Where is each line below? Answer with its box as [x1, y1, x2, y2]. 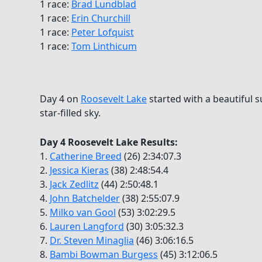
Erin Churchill [71, 12, 130, 25]
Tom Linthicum [71, 40, 137, 53]
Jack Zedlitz [50, 177, 99, 191]
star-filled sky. [40, 106, 101, 119]
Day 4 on [40, 92, 81, 105]
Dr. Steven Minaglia [50, 233, 134, 247]
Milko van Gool [50, 205, 116, 219]
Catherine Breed [50, 149, 122, 163]
